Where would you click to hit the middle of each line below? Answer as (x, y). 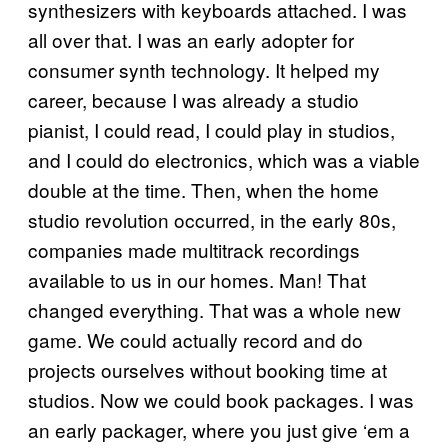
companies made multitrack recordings (194, 249)
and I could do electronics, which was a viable (224, 159)
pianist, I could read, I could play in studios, (211, 129)
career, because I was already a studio (193, 99)
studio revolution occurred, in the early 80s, (212, 219)
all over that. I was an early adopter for (191, 39)
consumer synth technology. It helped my (204, 69)
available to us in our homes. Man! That (197, 279)
